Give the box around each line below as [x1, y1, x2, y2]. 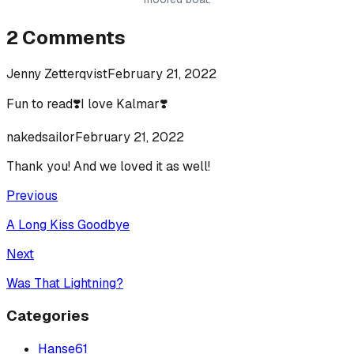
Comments [22, 24, 126, 50]
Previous [6, 186, 58, 204]
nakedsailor [6, 128, 75, 145]
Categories [6, 306, 89, 326]
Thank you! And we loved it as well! [6, 157, 210, 175]
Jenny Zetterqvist [6, 65, 107, 82]
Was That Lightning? [6, 274, 123, 292]
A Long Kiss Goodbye [6, 216, 130, 233]
